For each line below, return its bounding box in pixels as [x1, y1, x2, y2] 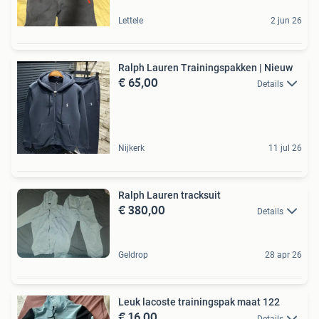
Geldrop [118, 250, 148, 261]
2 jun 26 [271, 15, 302, 26]
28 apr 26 [265, 250, 302, 261]
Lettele [118, 15, 143, 26]
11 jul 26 [268, 142, 302, 153]
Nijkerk [118, 142, 145, 153]
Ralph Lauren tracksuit [118, 189, 221, 201]
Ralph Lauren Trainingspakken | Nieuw [118, 61, 293, 73]
